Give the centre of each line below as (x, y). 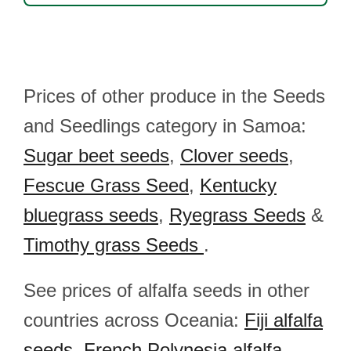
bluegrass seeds (91, 215)
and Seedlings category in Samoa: (165, 126)
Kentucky (238, 185)
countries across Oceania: (134, 320)
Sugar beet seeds (96, 156)
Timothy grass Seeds (114, 245)
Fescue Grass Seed (106, 185)
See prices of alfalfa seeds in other (166, 290)
